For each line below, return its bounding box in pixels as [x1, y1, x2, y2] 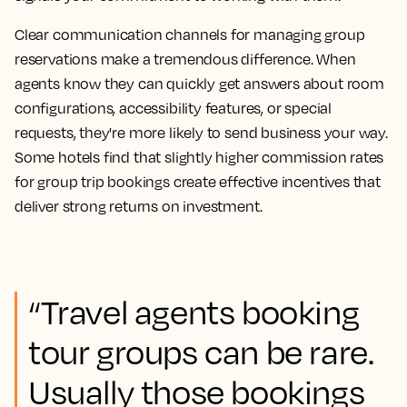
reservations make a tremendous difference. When [15, 49, 356, 68]
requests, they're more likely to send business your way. [15, 123, 388, 142]
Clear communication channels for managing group [15, 25, 365, 44]
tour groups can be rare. [28, 331, 374, 372]
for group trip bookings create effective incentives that [15, 172, 381, 191]
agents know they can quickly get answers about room [15, 74, 384, 93]
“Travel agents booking [28, 291, 360, 332]
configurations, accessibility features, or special [15, 98, 333, 117]
